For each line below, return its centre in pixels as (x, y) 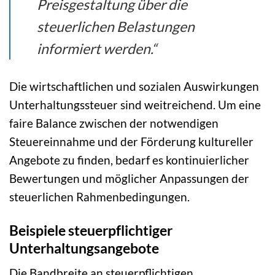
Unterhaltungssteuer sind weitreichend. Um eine (135, 104)
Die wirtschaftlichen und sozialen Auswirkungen (134, 86)
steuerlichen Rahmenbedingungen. (99, 196)
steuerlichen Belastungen (116, 26)
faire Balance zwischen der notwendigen (114, 123)
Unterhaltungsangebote (84, 248)
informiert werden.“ (97, 48)
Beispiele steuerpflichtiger (91, 230)
